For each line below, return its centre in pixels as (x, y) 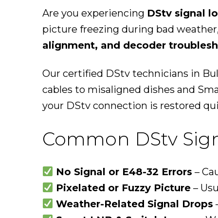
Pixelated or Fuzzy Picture (123, 188)
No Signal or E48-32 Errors (124, 172)
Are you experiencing (95, 13)
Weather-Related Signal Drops (134, 204)
